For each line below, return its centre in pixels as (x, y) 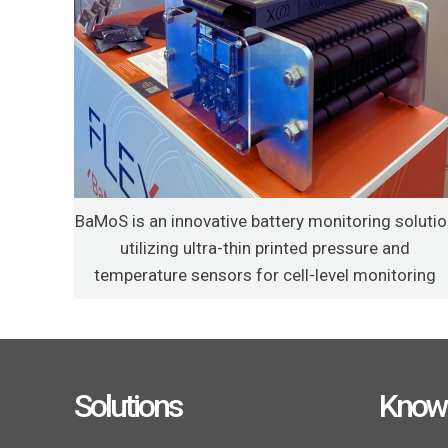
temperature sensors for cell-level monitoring (265, 274)
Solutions (127, 405)
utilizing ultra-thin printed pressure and (265, 247)
